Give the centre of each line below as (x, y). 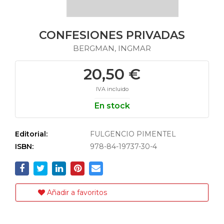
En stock (112, 106)
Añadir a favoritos (76, 192)
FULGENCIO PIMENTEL (133, 134)
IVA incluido (112, 89)
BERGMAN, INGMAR (112, 48)
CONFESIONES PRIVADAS (112, 35)
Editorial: (31, 134)
